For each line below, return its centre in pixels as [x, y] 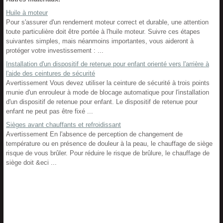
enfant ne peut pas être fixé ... [50, 111]
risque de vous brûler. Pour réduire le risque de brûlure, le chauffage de [108, 153]
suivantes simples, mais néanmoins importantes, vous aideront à [100, 41]
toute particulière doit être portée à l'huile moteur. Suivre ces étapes [103, 32]
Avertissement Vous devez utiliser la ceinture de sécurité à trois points [108, 83]
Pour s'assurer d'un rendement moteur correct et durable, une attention [107, 22]
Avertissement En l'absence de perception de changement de [94, 134]
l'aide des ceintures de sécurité [51, 73]
